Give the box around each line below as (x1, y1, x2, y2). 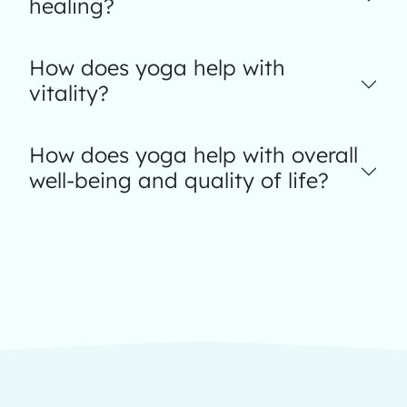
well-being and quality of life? (29, 167, 329, 194)
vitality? (29, 80, 109, 106)
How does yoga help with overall (29, 142, 358, 168)
